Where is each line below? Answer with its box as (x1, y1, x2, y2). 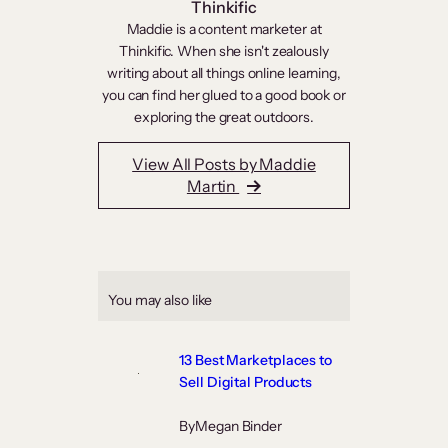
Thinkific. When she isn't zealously (119, 41, 329, 60)
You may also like (108, 290, 213, 309)
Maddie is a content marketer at (126, 19, 322, 38)
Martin (186, 176, 240, 197)
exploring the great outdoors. (133, 107, 315, 126)
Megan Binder (195, 416, 282, 435)
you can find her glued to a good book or (102, 85, 346, 104)
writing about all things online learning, (107, 63, 341, 82)
